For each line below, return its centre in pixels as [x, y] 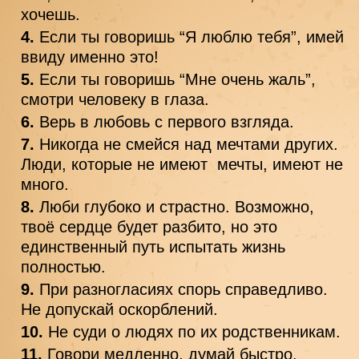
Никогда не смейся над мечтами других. [189, 144]
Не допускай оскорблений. [119, 309]
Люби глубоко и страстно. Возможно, [177, 206]
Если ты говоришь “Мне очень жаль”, [177, 79]
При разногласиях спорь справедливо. [184, 289]
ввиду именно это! [90, 56]
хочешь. [50, 14]
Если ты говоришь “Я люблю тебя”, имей [192, 36]
